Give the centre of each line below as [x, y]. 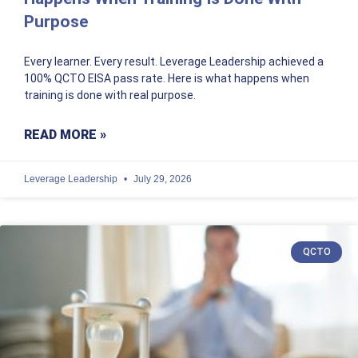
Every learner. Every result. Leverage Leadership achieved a [174, 62]
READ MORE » [65, 135]
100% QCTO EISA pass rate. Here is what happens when [167, 79]
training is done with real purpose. [110, 95]
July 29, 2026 [161, 179]
